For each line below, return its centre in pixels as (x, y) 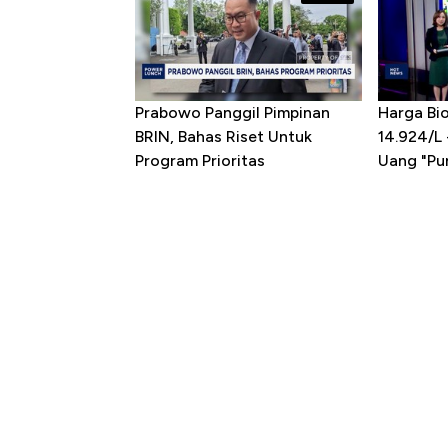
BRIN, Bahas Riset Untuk (223, 137)
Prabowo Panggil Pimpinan (232, 113)
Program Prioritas (200, 161)
